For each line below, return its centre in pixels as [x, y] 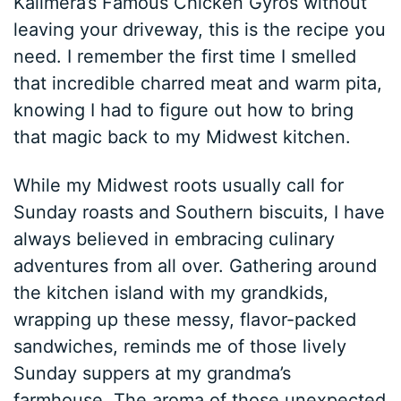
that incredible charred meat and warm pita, [198, 84]
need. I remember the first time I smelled [185, 57]
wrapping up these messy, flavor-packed [185, 320]
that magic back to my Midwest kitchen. [183, 137]
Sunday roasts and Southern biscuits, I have [200, 213]
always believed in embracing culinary [175, 239]
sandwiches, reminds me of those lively [180, 347]
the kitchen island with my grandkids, [171, 293]
